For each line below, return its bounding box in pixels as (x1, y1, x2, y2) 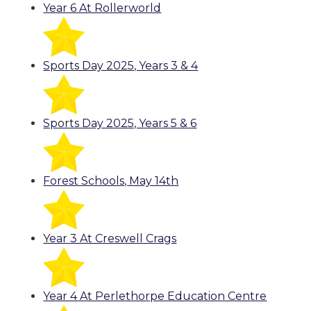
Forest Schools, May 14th (43, 174, 179, 188)
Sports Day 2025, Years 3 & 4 (43, 59, 199, 73)
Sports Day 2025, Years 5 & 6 (43, 117, 197, 131)
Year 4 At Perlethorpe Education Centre (43, 289, 267, 303)
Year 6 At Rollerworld (43, 1, 162, 15)
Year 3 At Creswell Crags (43, 232, 177, 246)
